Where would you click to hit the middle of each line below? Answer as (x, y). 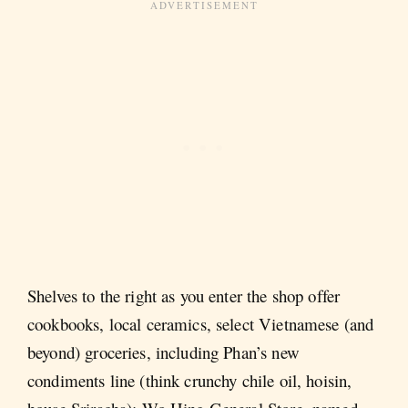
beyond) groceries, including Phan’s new (163, 352)
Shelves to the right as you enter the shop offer (184, 296)
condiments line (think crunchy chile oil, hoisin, (190, 381)
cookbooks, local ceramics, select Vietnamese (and (201, 324)
